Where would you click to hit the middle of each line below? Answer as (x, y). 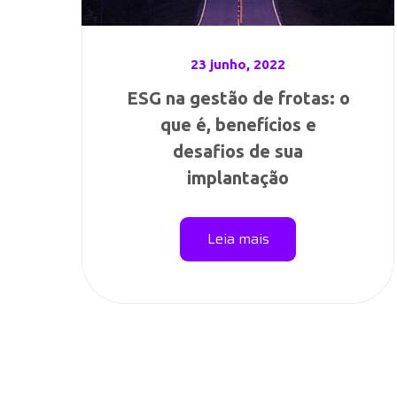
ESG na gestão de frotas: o (238, 98)
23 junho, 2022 (238, 64)
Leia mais (238, 239)
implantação (238, 178)
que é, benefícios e (238, 125)
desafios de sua (238, 151)
